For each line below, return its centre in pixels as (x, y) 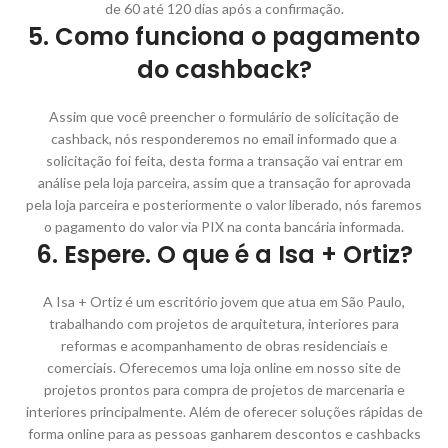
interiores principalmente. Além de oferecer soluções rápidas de (224, 411)
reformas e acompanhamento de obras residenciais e (224, 345)
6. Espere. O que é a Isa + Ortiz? (224, 254)
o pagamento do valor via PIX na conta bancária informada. (224, 226)
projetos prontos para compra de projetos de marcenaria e (224, 389)
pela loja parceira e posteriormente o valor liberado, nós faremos (224, 204)
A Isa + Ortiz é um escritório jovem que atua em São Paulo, (224, 301)
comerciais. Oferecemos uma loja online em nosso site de (224, 367)
